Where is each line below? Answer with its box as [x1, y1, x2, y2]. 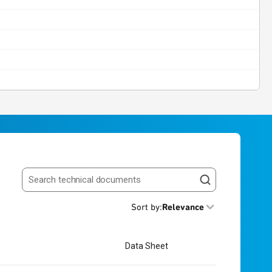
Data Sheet [125, 240, 168, 251]
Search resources [21, 178, 97, 191]
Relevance [162, 202, 204, 212]
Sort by [131, 202, 160, 212]
